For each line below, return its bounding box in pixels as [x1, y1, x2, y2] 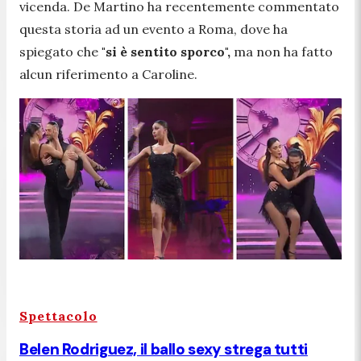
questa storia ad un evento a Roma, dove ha [19, 20, 288, 37]
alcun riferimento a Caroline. [19, 65, 197, 82]
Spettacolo [19, 307, 98, 324]
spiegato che [19, 43, 102, 60]
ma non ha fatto [230, 43, 333, 60]
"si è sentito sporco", [102, 43, 230, 60]
